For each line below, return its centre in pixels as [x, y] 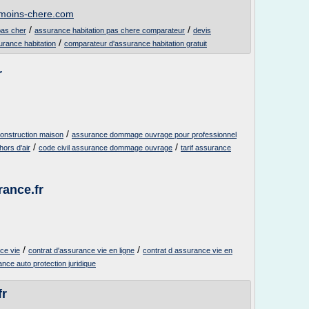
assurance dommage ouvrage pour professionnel [154, 134]
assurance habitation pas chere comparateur [110, 30]
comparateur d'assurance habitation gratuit [136, 43]
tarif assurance [206, 148]
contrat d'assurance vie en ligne [81, 250]
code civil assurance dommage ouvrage [106, 148]
